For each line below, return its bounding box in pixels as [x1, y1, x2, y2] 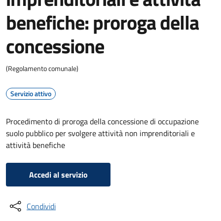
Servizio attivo [10, 88, 51, 99]
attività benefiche [6, 139, 65, 151]
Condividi [27, 200, 56, 212]
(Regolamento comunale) [6, 63, 78, 74]
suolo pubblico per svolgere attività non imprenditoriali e [6, 127, 195, 139]
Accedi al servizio [29, 169, 88, 181]
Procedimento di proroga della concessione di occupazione [6, 115, 199, 127]
